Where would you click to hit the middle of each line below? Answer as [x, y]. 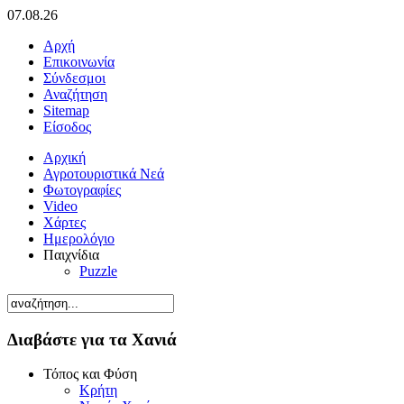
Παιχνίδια [71, 255]
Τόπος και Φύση [90, 374]
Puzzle [98, 271]
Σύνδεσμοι [74, 78]
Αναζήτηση [75, 94]
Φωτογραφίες [82, 190]
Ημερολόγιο [79, 239]
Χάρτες [64, 222]
